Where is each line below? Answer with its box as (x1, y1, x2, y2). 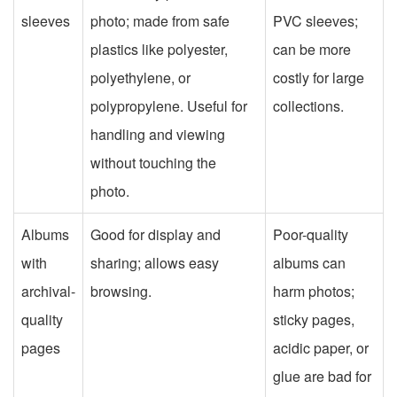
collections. (273, 95, 344, 116)
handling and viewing (90, 123, 225, 144)
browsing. (90, 280, 152, 301)
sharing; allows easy (90, 252, 219, 273)
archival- (21, 280, 75, 301)
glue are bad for (273, 365, 371, 386)
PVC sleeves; (273, 10, 358, 31)
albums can (273, 252, 346, 273)
